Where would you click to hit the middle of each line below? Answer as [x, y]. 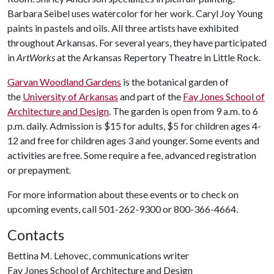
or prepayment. [39, 170]
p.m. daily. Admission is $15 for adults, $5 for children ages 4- [134, 126]
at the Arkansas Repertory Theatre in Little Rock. [159, 57]
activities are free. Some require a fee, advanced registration [132, 155]
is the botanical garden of [175, 82]
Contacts [36, 235]
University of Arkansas [70, 96]
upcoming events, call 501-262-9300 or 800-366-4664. [123, 209]
